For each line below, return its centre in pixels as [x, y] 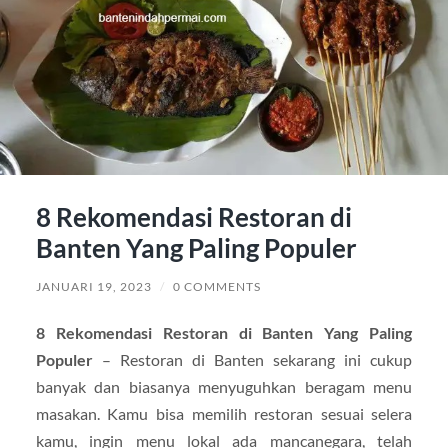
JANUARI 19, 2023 [93, 286]
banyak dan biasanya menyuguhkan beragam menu [224, 386]
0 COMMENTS [216, 286]
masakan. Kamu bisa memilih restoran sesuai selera [224, 413]
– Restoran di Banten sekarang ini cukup [252, 359]
